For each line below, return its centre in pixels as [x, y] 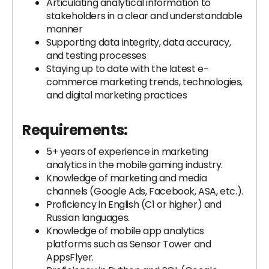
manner [65, 29]
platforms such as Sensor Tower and [129, 244]
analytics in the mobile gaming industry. [135, 165]
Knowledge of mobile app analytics [125, 231]
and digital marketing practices [117, 95]
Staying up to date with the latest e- [128, 69]
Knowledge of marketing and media [127, 178]
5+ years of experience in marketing [128, 152]
